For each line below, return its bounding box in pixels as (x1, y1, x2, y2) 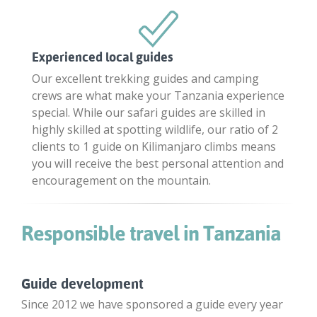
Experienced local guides (32, 49, 173, 64)
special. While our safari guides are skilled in (32, 104, 265, 120)
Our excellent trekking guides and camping (32, 70, 259, 86)
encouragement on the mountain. (32, 172, 211, 188)
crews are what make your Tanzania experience (32, 87, 284, 103)
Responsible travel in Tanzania (21, 221, 281, 246)
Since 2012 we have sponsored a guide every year (21, 296, 283, 312)
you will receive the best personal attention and (32, 155, 284, 171)
